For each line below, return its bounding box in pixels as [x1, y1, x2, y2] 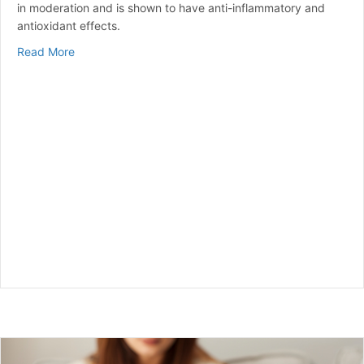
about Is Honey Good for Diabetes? [74, 44, 260, 58]
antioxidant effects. [17, 19, 120, 33]
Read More [17, 45, 75, 59]
